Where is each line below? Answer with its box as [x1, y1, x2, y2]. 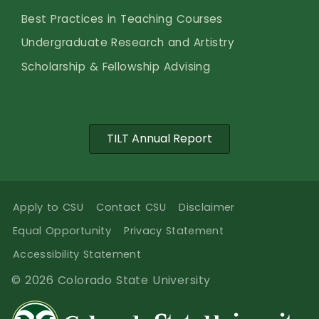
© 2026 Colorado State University [11, 272, 211, 289]
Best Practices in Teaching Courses [21, 11, 223, 26]
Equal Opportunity [13, 224, 111, 239]
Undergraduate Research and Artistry [21, 35, 235, 51]
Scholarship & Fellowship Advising [21, 58, 211, 74]
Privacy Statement [124, 224, 224, 239]
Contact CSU [96, 200, 167, 215]
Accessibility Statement [13, 247, 142, 262]
